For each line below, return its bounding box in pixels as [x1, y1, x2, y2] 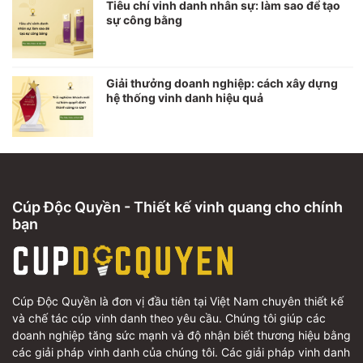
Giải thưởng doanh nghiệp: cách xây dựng [106, 76, 338, 91]
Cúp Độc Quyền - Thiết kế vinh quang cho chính [12, 198, 343, 216]
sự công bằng [106, 12, 182, 27]
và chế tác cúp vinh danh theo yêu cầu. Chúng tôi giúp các [12, 310, 326, 325]
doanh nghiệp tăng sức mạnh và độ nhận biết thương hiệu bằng [12, 327, 351, 342]
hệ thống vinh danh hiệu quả [106, 91, 263, 105]
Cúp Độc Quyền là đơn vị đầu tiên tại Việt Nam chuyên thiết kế [12, 293, 344, 308]
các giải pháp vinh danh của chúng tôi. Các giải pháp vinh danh [12, 344, 350, 359]
